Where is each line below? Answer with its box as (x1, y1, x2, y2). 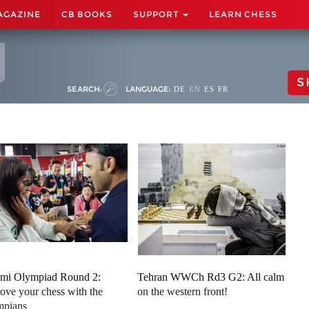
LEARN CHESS (209, 9, 277, 19)
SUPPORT (133, 9, 181, 19)
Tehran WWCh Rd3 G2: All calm (137, 271, 285, 283)
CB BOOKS (61, 9, 112, 19)
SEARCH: (67, 84, 101, 94)
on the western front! (137, 286, 228, 297)
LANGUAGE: (126, 84, 170, 94)
